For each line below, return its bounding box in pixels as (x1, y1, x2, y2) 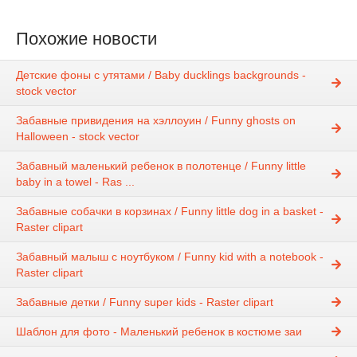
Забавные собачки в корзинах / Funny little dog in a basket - (16, 204, 324, 218)
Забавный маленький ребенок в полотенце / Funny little (16, 159, 306, 172)
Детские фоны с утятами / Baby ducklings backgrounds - (16, 68, 306, 81)
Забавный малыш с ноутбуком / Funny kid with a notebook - (16, 249, 324, 263)
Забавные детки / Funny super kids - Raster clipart (16, 295, 273, 308)
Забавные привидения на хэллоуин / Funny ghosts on (16, 113, 296, 127)
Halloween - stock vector (16, 129, 139, 143)
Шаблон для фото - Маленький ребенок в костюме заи (16, 324, 302, 338)
